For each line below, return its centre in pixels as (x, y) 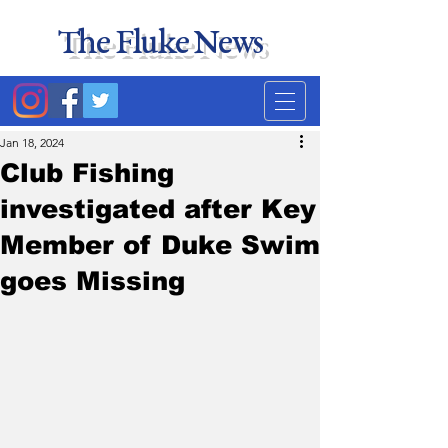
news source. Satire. (159, 110)
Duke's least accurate (159, 99)
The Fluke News (159, 44)
